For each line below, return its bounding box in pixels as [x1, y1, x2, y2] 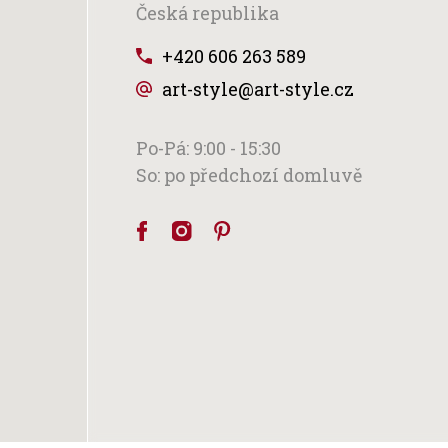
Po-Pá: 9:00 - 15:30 [136, 136, 281, 161]
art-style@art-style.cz [162, 77, 354, 102]
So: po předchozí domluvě [136, 163, 362, 188]
